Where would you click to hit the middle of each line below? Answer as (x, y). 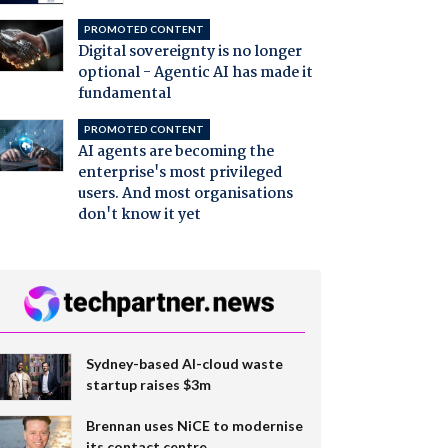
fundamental (124, 93)
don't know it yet (139, 214)
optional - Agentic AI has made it (195, 72)
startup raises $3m (148, 384)
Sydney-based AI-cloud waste (184, 363)
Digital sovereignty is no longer (189, 51)
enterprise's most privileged (179, 172)
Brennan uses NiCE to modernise (194, 425)
